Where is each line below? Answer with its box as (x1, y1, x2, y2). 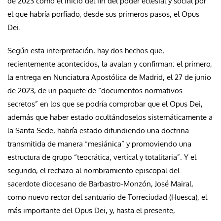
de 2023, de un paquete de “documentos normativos (7, 85, 183, 95)
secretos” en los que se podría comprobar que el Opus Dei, (7, 99, 203, 109)
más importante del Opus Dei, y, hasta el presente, (7, 205, 175, 215)
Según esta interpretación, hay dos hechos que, (7, 45, 164, 55)
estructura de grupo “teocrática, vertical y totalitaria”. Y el (7, 152, 196, 162)
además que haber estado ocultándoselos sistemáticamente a (7, 112, 213, 122)
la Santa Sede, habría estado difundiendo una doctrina (7, 125, 189, 135)
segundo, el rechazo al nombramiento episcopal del (7, 165, 180, 175)
